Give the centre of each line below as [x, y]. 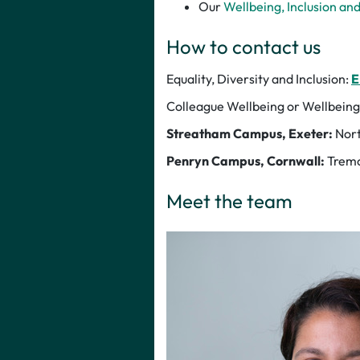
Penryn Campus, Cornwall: [245, 160]
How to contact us [243, 46]
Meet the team [229, 200]
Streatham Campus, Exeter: [250, 133]
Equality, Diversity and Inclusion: [259, 78]
